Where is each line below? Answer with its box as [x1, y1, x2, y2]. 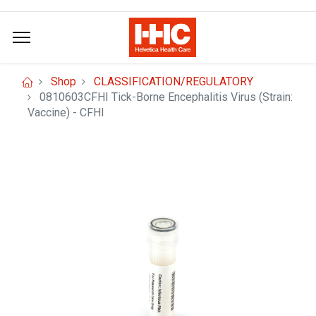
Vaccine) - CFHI [28, 106, 104, 119]
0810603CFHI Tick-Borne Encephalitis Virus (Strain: [39, 90, 293, 104]
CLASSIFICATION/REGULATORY [94, 75, 253, 88]
